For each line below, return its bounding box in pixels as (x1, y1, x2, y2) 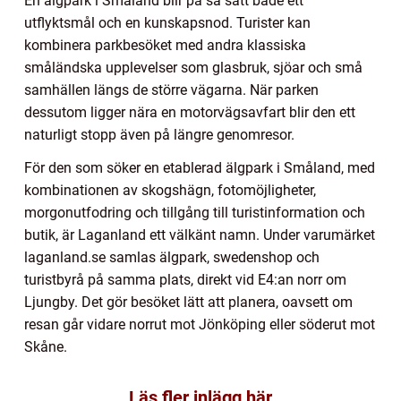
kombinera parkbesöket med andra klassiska (24, 37, 306, 55)
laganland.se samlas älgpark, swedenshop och (24, 249, 320, 267)
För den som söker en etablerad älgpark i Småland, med (24, 159, 375, 177)
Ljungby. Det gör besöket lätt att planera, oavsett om (24, 294, 353, 311)
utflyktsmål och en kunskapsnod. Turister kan (24, 14, 311, 32)
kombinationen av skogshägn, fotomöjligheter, (24, 182, 316, 200)
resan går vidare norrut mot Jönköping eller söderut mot (24, 316, 375, 334)
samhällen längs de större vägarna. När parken (24, 81, 319, 99)
